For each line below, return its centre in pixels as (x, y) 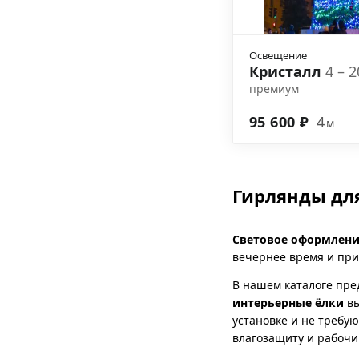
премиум (274, 89)
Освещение (278, 55)
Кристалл (287, 71)
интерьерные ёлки (288, 303)
